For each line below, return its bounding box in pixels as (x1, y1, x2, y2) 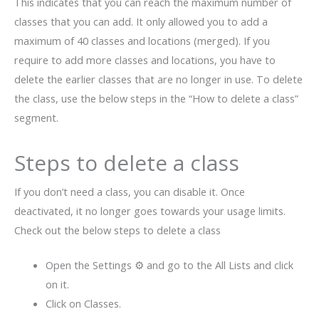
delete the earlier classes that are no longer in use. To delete (14, 71, 303, 86)
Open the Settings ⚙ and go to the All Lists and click (45, 257, 293, 272)
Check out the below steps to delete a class (14, 222, 221, 237)
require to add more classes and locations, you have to (14, 52, 276, 67)
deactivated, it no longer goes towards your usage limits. (14, 203, 286, 218)
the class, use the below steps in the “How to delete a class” (14, 90, 298, 105)
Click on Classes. (45, 296, 121, 310)
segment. (14, 110, 58, 125)
